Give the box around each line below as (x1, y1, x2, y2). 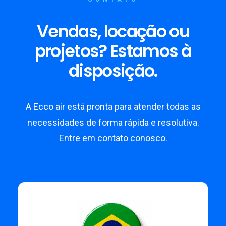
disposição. (69, 59, 157, 83)
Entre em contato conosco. (59, 133, 167, 143)
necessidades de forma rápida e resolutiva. (27, 117, 199, 128)
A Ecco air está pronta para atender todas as (25, 101, 201, 112)
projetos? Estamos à (34, 39, 192, 63)
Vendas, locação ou (37, 20, 189, 43)
